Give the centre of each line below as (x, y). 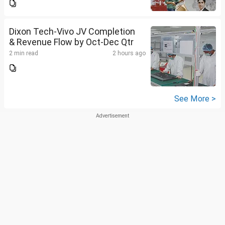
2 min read (24, 53)
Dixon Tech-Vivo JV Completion (72, 32)
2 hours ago (129, 53)
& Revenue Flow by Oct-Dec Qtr (71, 42)
